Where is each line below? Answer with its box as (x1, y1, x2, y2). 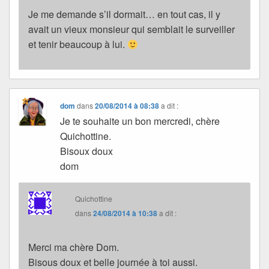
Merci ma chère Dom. (28, 240, 119, 255)
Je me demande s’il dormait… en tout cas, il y (28, 7, 220, 22)
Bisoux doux (60, 144, 113, 159)
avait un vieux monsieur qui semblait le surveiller (28, 22, 235, 37)
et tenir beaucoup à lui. (28, 37, 127, 52)
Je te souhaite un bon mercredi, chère (60, 114, 220, 128)
